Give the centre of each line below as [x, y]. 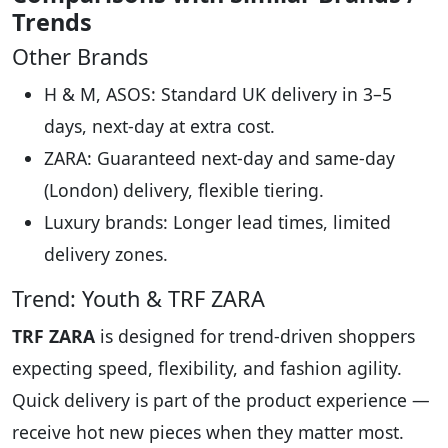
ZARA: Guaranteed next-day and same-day [219, 158]
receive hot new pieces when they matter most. [208, 432]
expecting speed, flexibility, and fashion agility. [207, 368]
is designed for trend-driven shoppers [255, 336]
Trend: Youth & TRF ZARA [138, 299]
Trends [52, 22]
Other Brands [80, 57]
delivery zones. [106, 254]
